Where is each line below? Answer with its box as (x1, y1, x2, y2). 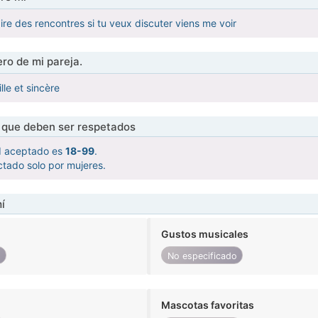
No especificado (167, 250, 237, 261)
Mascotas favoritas (161, 299, 255, 312)
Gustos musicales (161, 228, 249, 241)
